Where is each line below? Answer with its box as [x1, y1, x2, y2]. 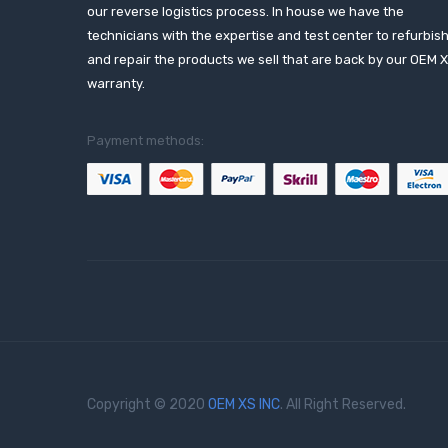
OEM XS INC [208, 395, 280, 413]
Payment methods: [87, 132, 204, 148]
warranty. [87, 75, 145, 91]
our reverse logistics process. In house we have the [87, 3, 404, 19]
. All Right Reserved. [280, 395, 406, 413]
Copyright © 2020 [87, 395, 208, 413]
